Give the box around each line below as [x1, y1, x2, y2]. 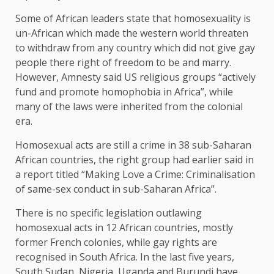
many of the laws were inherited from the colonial [15, 100, 243, 114]
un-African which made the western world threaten [15, 26, 248, 40]
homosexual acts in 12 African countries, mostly [15, 221, 233, 235]
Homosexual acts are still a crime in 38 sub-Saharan [15, 138, 251, 152]
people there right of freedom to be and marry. [15, 56, 231, 70]
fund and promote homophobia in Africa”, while [15, 85, 233, 99]
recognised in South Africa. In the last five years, [15, 250, 234, 264]
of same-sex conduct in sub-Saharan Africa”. [15, 182, 217, 196]
